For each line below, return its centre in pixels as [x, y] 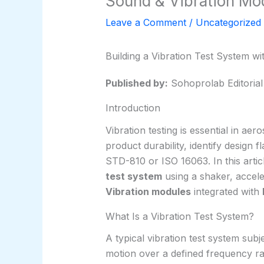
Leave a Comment [146, 23]
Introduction [133, 108]
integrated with [226, 191]
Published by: [136, 83]
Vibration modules [148, 191]
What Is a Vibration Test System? [179, 216]
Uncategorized [228, 23]
